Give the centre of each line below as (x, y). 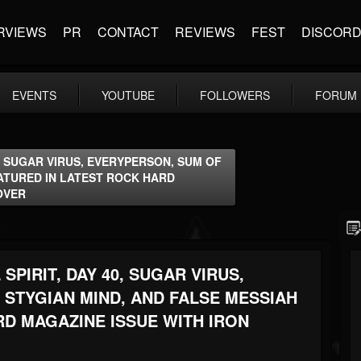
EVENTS (34, 95)
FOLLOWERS (235, 95)
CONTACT (128, 32)
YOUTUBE (128, 95)
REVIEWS (205, 32)
